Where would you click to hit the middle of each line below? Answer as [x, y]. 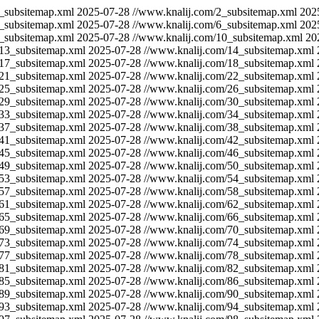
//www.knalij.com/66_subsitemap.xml [229, 217]
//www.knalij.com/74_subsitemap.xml [229, 242]
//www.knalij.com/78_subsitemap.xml [229, 255]
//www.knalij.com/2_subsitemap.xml [215, 12]
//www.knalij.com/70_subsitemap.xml [229, 230]
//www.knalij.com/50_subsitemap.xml [229, 166]
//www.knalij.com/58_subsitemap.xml [229, 191]
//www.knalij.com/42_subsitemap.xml [229, 140]
